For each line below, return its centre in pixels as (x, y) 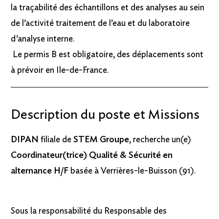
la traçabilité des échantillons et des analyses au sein (108, 8)
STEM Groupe (100, 140)
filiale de (55, 140)
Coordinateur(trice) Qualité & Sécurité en (92, 156)
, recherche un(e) (160, 140)
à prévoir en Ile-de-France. (60, 71)
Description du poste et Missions (105, 115)
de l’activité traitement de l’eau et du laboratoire (100, 24)
